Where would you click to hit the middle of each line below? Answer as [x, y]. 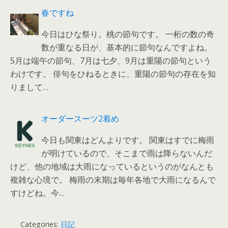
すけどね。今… [37, 193]
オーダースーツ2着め [80, 118]
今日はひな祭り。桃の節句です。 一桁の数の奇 [128, 34]
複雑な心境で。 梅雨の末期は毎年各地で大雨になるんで [113, 179]
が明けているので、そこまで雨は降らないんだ [127, 153]
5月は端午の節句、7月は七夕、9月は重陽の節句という [111, 60]
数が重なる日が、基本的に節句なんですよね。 [127, 47]
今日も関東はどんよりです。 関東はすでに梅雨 [128, 140]
